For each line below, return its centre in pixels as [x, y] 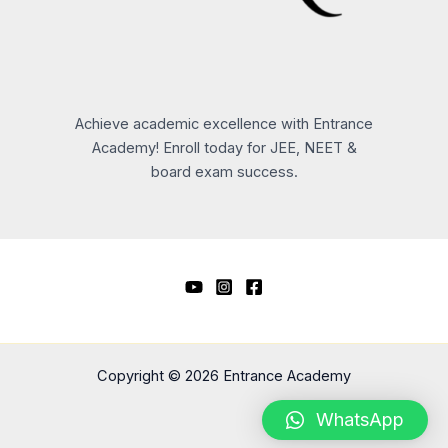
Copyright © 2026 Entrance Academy [224, 376]
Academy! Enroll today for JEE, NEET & [224, 148]
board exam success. [224, 172]
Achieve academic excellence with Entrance [224, 124]
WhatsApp [360, 419]
